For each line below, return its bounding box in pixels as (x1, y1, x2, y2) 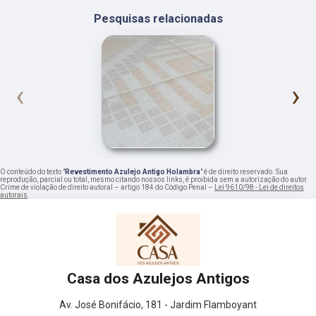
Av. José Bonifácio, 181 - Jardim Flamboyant (59, 299, 257, 311)
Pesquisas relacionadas (93, 12, 223, 26)
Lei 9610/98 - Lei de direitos (214, 183, 304, 192)
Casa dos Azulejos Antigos (66, 270, 250, 288)
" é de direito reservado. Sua (200, 168, 288, 176)
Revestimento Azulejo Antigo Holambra (65, 168, 200, 176)
